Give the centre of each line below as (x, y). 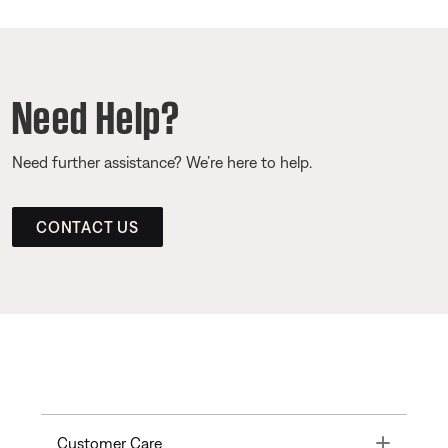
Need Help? (96, 113)
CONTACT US (87, 227)
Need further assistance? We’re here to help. (162, 162)
